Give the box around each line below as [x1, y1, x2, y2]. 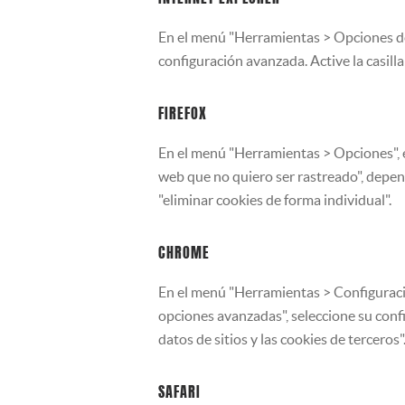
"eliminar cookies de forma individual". [158, 192, 391, 208]
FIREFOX [158, 102, 207, 128]
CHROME [158, 241, 210, 268]
